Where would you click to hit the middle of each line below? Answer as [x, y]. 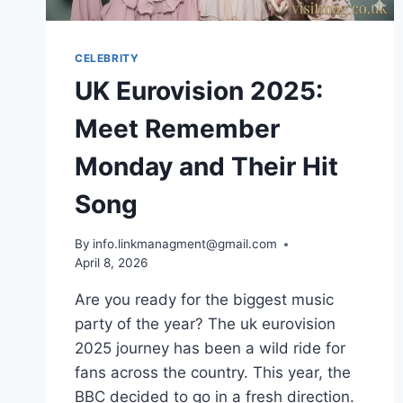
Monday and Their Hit [206, 166]
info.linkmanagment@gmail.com [185, 244]
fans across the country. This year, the [213, 373]
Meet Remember [177, 128]
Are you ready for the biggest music [204, 300]
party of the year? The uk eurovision [205, 324]
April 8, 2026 [111, 263]
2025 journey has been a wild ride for [210, 349]
